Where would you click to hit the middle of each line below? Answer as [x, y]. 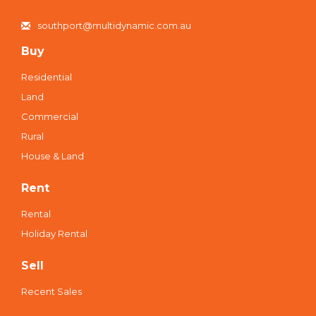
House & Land [53, 156]
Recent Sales [51, 292]
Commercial [50, 117]
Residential [47, 77]
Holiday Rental [54, 234]
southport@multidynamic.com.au [114, 26]
